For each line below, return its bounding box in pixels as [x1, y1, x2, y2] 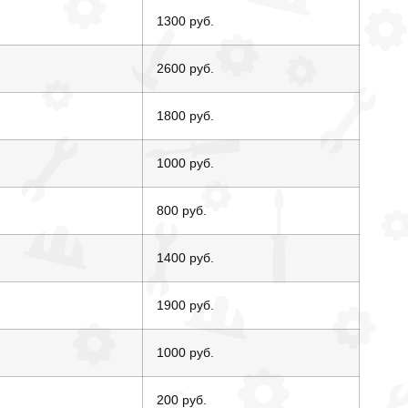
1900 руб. [157, 298, 215, 313]
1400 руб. [157, 250, 215, 266]
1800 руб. [157, 108, 215, 124]
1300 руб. [157, 14, 215, 29]
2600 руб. [157, 61, 215, 76]
